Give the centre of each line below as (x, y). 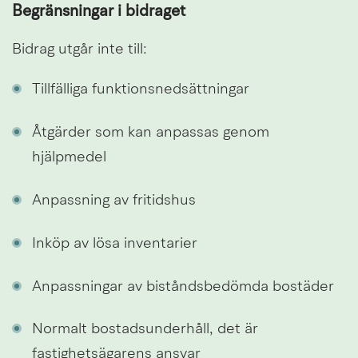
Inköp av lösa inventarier (115, 244)
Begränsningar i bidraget (99, 12)
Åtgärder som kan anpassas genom (151, 133)
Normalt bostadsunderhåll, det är (145, 330)
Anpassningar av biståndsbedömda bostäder (183, 287)
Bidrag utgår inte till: (80, 50)
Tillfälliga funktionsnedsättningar (141, 90)
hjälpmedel (69, 158)
